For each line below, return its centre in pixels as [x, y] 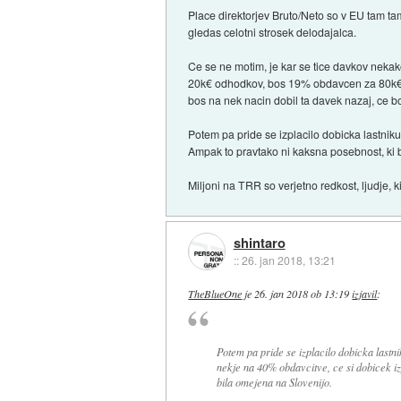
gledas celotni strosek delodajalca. [273, 32]
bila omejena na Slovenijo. [274, 382]
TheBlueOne [215, 294]
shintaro [259, 242]
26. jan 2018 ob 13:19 [302, 294]
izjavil [365, 294]
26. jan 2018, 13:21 [288, 260]
